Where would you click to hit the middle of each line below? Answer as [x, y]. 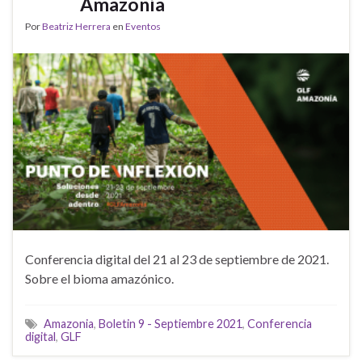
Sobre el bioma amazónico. [99, 279]
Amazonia [69, 324]
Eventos [143, 26]
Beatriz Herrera [76, 26]
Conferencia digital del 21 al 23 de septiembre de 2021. [177, 259]
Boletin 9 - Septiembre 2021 [170, 324]
